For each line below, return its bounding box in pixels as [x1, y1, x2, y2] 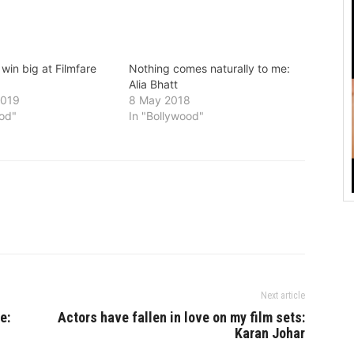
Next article [261, 290, 305, 302]
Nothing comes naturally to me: [128, 62, 290, 76]
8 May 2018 [128, 93, 190, 107]
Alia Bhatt [128, 77, 178, 92]
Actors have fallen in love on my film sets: [58, 309, 305, 326]
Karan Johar [235, 325, 305, 342]
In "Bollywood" [128, 109, 204, 123]
